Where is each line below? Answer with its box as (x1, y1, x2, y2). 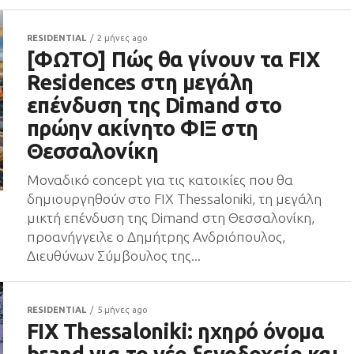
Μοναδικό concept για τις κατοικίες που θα (27, 172, 293, 187)
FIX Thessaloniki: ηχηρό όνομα (27, 319, 325, 343)
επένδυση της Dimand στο (27, 93, 282, 117)
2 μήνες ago (97, 33, 148, 43)
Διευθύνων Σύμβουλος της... (27, 248, 201, 263)
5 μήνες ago (97, 305, 148, 314)
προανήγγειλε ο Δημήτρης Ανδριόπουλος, (27, 229, 285, 244)
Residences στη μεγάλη (27, 70, 254, 94)
